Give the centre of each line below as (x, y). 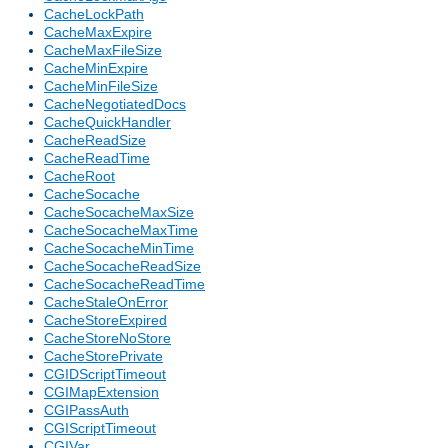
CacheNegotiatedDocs (115, 104)
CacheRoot (79, 176)
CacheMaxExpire (98, 32)
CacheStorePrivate (103, 356)
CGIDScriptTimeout (105, 374)
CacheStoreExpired (105, 320)
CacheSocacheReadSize (122, 266)
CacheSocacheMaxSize (119, 212)
